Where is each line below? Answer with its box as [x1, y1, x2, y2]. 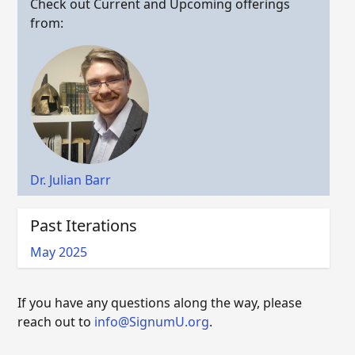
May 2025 [30, 243, 87, 261]
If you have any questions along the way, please [17, 294, 302, 311]
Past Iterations [30, 215, 137, 236]
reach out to [17, 313, 94, 330]
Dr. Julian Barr [30, 171, 111, 189]
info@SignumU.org [94, 313, 209, 330]
